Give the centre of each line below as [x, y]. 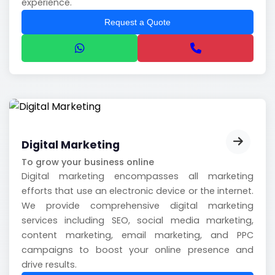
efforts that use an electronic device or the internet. [137, 191]
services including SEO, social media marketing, [137, 221]
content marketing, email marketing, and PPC [137, 235]
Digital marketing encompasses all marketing [137, 176]
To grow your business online [88, 162]
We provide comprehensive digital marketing [137, 206]
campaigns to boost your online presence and [137, 250]
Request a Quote [137, 22]
